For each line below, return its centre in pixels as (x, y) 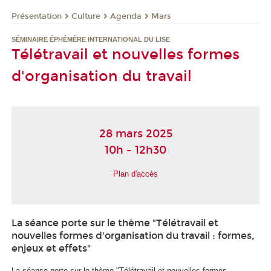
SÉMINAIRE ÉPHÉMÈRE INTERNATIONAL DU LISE (91, 40)
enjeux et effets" (51, 248)
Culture (86, 16)
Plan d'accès (135, 174)
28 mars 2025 (135, 134)
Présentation (37, 16)
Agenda (126, 16)
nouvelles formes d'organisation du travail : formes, (133, 235)
